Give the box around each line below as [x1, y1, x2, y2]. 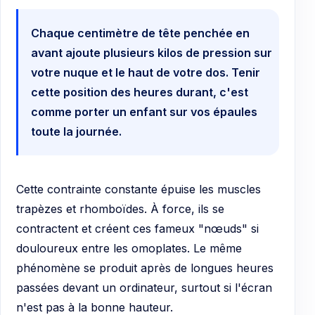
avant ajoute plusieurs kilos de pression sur [31, 46, 272, 60]
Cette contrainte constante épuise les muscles [16, 182, 261, 197]
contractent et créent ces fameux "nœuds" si [16, 221, 259, 236]
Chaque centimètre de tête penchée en [31, 26, 250, 41]
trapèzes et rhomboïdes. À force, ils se [16, 202, 224, 217]
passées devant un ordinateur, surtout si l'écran [16, 281, 272, 295]
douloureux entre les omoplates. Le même [16, 241, 242, 256]
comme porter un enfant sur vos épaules [31, 105, 257, 120]
